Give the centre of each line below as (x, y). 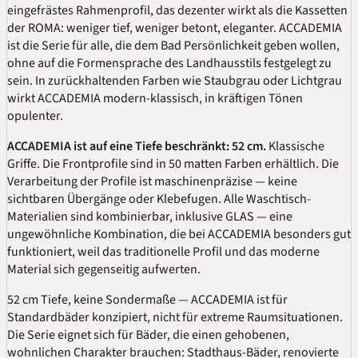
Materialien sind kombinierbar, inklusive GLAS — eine (150, 216)
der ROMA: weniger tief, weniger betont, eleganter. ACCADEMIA (175, 28)
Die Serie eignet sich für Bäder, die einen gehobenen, (148, 334)
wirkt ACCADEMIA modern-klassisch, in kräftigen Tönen (155, 98)
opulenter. (35, 115)
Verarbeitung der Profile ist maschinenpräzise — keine (152, 181)
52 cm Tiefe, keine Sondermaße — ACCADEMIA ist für (147, 299)
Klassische (295, 146)
